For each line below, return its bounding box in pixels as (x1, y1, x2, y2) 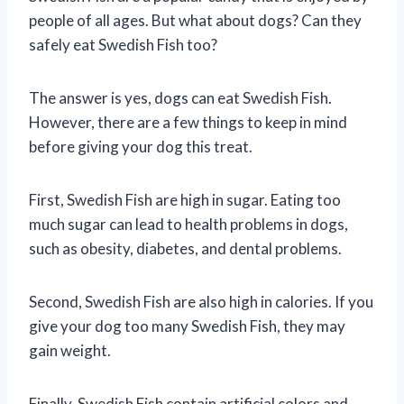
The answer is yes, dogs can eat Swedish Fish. (29, 87, 332, 107)
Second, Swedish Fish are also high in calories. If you (29, 291, 373, 311)
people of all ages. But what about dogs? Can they (29, 10, 362, 30)
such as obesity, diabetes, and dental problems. (29, 238, 342, 258)
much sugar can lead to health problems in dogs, (29, 214, 348, 234)
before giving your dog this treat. (29, 136, 252, 156)
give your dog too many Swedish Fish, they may (29, 316, 345, 335)
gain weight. (29, 340, 111, 360)
